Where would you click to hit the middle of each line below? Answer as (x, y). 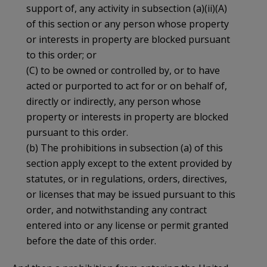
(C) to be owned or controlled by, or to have (123, 70)
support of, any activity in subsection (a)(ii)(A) (127, 8)
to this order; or (61, 55)
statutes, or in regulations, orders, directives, (127, 178)
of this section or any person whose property (128, 24)
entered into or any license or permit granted (127, 225)
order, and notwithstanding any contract (117, 209)
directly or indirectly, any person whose (114, 101)
